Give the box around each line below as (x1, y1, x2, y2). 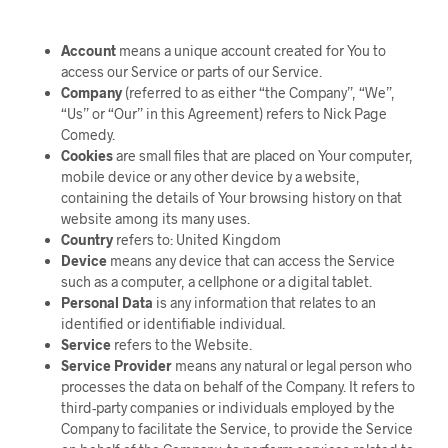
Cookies (60, 147, 113, 164)
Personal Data (60, 294, 153, 311)
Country (60, 231, 113, 248)
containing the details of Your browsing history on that (60, 189, 402, 206)
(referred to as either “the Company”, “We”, (121, 84, 395, 101)
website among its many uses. (60, 210, 250, 227)
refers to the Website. (110, 336, 252, 353)
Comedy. (60, 126, 115, 143)
